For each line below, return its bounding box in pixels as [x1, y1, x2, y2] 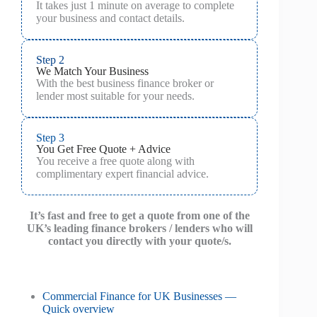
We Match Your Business [36, 65, 149, 77]
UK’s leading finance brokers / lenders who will [26, 222, 253, 234]
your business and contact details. [36, 12, 185, 24]
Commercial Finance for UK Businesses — [42, 290, 236, 302]
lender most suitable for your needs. [36, 90, 195, 102]
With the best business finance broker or [36, 77, 214, 89]
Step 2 [36, 54, 64, 66]
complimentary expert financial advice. [36, 168, 209, 180]
